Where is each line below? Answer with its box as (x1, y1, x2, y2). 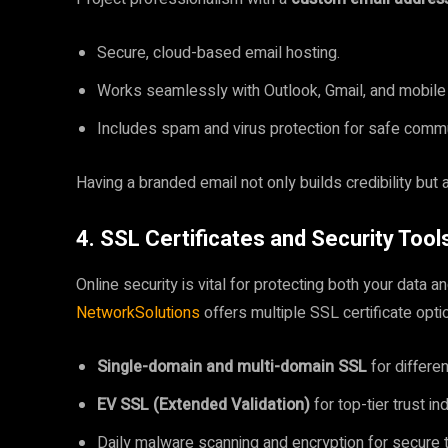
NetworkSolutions (76, 301, 204, 325)
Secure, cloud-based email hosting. (97, 41, 340, 65)
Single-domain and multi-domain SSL (97, 355, 367, 379)
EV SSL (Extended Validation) (97, 393, 310, 417)
